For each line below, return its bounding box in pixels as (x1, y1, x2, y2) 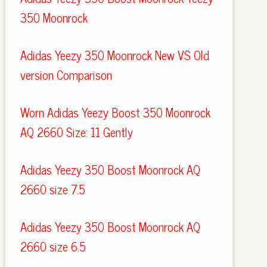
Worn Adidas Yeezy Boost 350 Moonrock (20, 103, 210, 122)
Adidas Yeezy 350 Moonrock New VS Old (20, 45, 209, 65)
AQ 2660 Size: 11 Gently (20, 122, 133, 142)
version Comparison (20, 65, 112, 85)
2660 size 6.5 (20, 237, 86, 256)
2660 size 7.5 (20, 179, 85, 199)
